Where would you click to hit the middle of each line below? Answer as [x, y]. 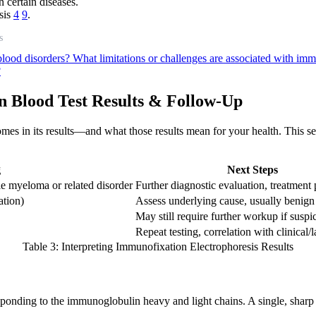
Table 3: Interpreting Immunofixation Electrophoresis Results [158, 246]
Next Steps [252, 169]
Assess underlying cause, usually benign [225, 200]
